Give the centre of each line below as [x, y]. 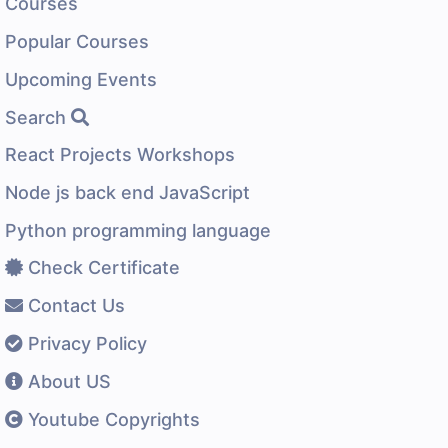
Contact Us [74, 305]
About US [67, 381]
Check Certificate [101, 267]
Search [38, 117]
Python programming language [138, 230]
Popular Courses [77, 41]
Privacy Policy [85, 343]
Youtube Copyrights [111, 419]
